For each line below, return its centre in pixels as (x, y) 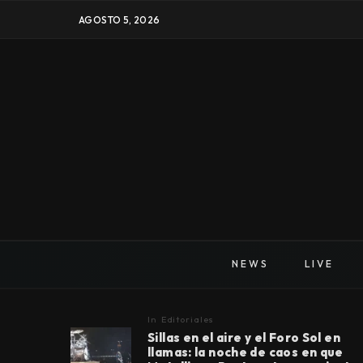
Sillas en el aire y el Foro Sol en (244, 337)
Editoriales (188, 319)
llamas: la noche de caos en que (246, 352)
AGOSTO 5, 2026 (120, 19)
